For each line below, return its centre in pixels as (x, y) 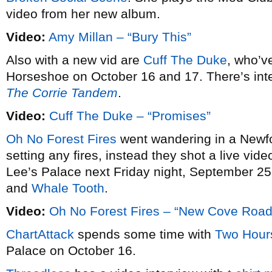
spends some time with (144, 234)
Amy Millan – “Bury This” (120, 37)
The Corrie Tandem (62, 93)
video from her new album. (83, 14)
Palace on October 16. (71, 250)
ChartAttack (40, 234)
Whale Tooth (68, 188)
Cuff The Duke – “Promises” (130, 116)
